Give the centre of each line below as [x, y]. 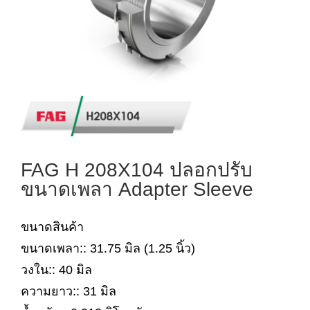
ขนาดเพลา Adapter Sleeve [137, 189]
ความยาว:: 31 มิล [69, 291]
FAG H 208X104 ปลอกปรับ [137, 170]
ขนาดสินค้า [52, 227]
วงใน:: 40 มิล [56, 270]
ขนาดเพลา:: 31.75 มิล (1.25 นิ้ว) [108, 248]
